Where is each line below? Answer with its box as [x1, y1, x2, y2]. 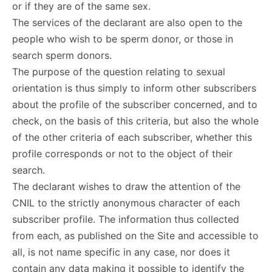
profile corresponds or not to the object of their [12, 148, 233, 160]
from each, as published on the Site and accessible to [12, 229, 259, 242]
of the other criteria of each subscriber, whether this [12, 131, 252, 143]
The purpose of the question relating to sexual [12, 66, 225, 78]
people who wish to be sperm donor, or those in [12, 33, 233, 45]
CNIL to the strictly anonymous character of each [12, 197, 240, 209]
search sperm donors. [12, 49, 112, 61]
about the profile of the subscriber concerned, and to [12, 98, 257, 110]
